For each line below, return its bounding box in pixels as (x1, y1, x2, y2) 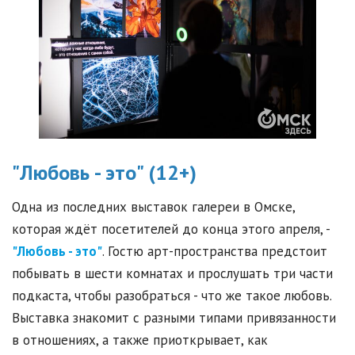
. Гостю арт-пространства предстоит (102, 242, 327, 261)
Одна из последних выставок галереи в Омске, (12, 198, 295, 216)
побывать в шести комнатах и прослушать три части (12, 265, 333, 283)
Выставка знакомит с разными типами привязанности (12, 309, 336, 327)
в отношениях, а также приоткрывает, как (12, 331, 268, 349)
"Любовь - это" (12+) (12, 159, 197, 186)
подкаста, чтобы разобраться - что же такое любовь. (12, 287, 331, 305)
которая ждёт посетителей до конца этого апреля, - (12, 220, 330, 239)
